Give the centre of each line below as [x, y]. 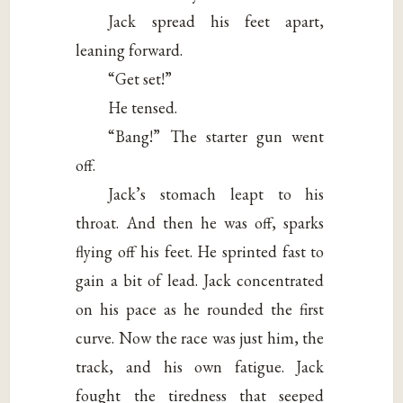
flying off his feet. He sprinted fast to [200, 251]
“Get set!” [140, 78]
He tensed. [143, 107]
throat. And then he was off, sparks [200, 222]
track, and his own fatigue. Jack [200, 366]
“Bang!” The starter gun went [216, 136]
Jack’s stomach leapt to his [216, 193]
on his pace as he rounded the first [200, 309]
